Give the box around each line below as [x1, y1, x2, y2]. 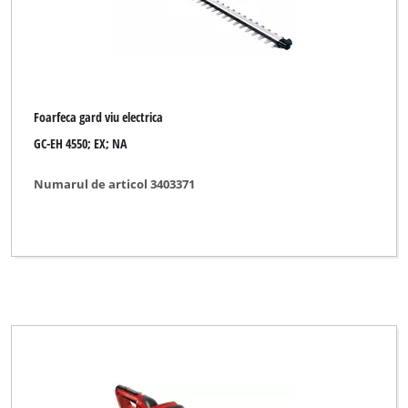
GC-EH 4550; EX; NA [34, 134, 127, 152]
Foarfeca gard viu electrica [34, 108, 164, 127]
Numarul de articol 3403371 [34, 176, 196, 193]
